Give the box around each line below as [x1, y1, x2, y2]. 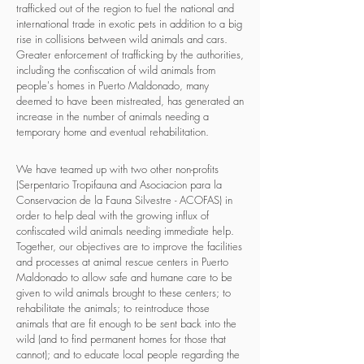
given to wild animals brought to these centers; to [16, 285, 231, 300]
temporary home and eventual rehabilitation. [16, 124, 215, 139]
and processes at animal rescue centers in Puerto [16, 254, 228, 269]
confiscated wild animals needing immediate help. [16, 223, 234, 238]
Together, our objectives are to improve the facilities [16, 239, 242, 253]
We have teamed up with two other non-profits [16, 162, 219, 176]
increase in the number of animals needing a [16, 109, 209, 123]
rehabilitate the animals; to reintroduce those [16, 301, 210, 315]
